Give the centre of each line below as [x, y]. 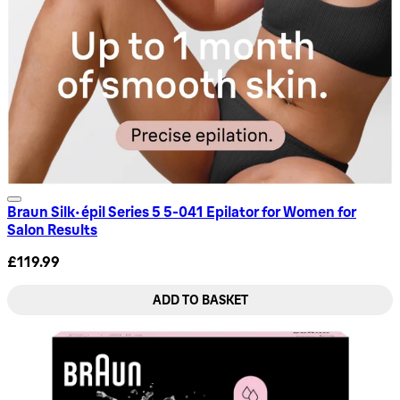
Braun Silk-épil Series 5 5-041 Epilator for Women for [182, 211]
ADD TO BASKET [200, 300]
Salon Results [52, 229]
